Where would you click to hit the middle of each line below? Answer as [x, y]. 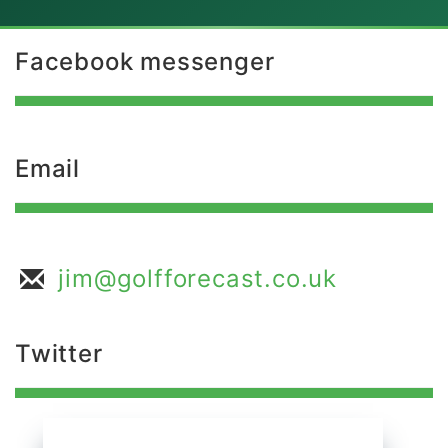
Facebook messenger [145, 61]
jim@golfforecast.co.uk [198, 278]
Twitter [59, 353]
